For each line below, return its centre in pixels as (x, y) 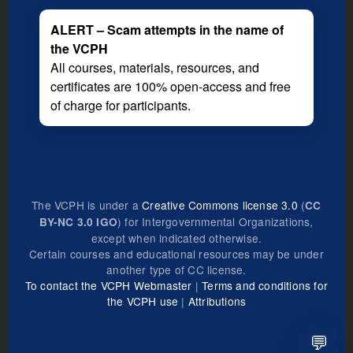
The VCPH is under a (87, 204)
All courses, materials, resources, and (155, 67)
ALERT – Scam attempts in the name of (167, 29)
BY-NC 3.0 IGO (78, 221)
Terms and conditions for (265, 285)
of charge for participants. (121, 105)
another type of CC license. (176, 269)
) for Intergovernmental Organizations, (216, 221)
